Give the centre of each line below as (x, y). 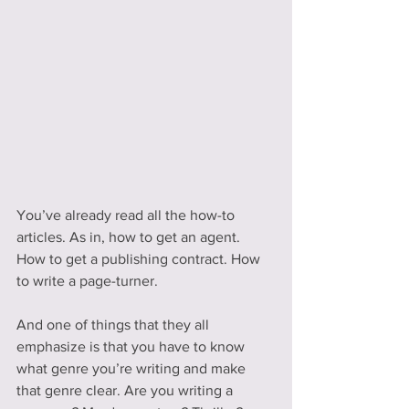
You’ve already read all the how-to (127, 215)
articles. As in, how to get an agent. (130, 237)
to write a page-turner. (87, 281)
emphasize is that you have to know (132, 347)
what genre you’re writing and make (133, 369)
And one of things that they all (115, 325)
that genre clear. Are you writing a (126, 391)
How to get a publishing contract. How (140, 259)
